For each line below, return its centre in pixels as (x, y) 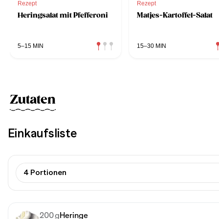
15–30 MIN (152, 46)
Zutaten (33, 99)
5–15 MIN (31, 46)
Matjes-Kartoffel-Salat (175, 15)
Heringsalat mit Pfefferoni (63, 15)
